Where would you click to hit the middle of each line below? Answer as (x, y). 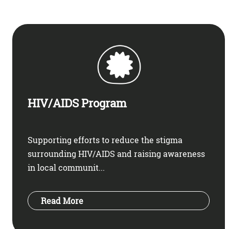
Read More (62, 201)
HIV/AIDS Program (77, 103)
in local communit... (66, 167)
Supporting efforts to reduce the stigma (105, 140)
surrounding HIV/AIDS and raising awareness (116, 154)
